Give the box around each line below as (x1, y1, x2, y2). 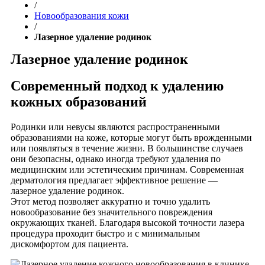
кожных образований (11, 93, 147, 109)
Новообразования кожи (34, 11, 129, 21)
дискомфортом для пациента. (11, 238, 128, 249)
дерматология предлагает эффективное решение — (11, 174, 218, 185)
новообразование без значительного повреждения (11, 206, 212, 217)
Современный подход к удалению (11, 77, 224, 93)
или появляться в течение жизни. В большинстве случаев (11, 143, 243, 153)
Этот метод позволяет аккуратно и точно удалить (11, 196, 210, 206)
